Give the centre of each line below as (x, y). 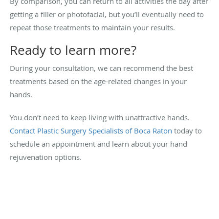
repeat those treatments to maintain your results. (92, 27)
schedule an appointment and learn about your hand (99, 143)
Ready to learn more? (73, 50)
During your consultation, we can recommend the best (101, 68)
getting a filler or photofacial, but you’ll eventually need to (107, 14)
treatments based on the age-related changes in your (98, 81)
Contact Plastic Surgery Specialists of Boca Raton (91, 130)
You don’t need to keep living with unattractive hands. (100, 117)
